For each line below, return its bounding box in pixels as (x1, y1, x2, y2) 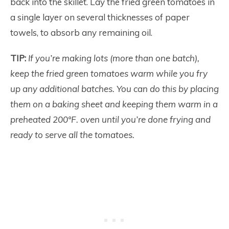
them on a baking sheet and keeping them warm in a (10, 99, 218, 109)
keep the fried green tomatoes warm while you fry (10, 68, 208, 79)
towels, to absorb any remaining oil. (10, 27, 152, 38)
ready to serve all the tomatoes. (10, 129, 134, 140)
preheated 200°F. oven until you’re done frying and (10, 114, 211, 125)
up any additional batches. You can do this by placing (10, 83, 219, 94)
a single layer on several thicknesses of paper (10, 12, 190, 22)
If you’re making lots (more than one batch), (28, 53, 199, 63)
